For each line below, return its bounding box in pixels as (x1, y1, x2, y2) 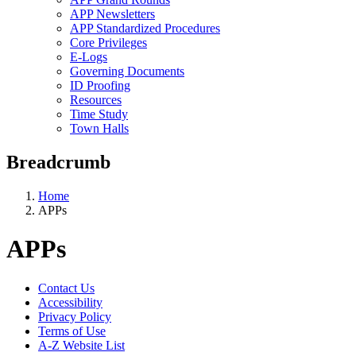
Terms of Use (38, 323, 106, 338)
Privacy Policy (38, 309, 111, 323)
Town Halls (70, 121, 129, 135)
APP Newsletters (70, 6, 155, 21)
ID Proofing (70, 78, 130, 92)
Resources (70, 92, 122, 106)
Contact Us (38, 281, 95, 295)
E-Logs (70, 49, 107, 64)
